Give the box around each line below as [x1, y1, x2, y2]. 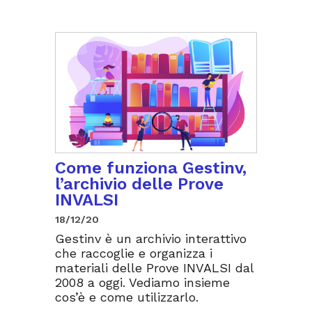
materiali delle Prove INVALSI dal [55, 260, 253, 276]
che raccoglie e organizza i [55, 246, 212, 261]
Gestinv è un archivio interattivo [55, 231, 247, 247]
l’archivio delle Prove [55, 174, 224, 194]
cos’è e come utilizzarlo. [55, 290, 198, 305]
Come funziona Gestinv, [55, 158, 247, 178]
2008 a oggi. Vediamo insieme [55, 275, 230, 290]
